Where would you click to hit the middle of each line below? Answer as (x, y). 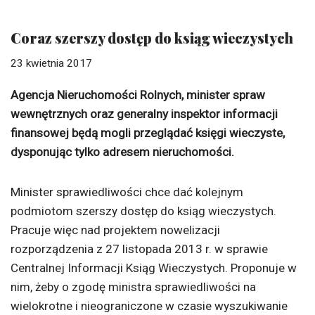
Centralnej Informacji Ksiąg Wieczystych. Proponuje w (154, 268)
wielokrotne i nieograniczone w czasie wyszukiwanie (149, 306)
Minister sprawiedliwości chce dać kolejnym (127, 192)
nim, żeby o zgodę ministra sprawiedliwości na (133, 287)
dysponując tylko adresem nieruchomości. (122, 152)
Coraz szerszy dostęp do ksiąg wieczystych (152, 38)
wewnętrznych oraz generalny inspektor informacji (144, 114)
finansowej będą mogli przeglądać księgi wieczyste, (148, 133)
